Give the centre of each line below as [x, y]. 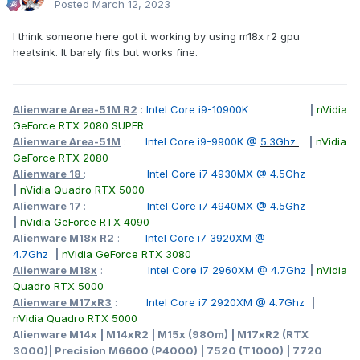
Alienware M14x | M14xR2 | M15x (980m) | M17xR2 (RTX [161, 335]
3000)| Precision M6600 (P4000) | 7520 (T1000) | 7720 [168, 351]
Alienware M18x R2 [63, 238]
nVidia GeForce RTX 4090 [86, 222]
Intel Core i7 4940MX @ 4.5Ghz [226, 206]
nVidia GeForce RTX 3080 [127, 254]
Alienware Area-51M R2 [75, 110]
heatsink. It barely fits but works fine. [107, 53]
